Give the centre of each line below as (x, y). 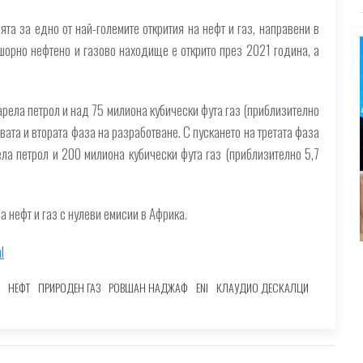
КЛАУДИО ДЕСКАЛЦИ (263, 287)
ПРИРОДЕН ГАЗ (69, 287)
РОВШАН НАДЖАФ (148, 287)
